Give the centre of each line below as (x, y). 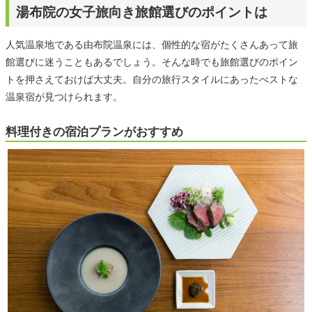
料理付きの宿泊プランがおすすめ (94, 132)
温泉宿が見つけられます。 (64, 96)
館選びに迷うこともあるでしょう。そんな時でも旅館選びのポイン (152, 62)
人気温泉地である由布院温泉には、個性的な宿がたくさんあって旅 (152, 44)
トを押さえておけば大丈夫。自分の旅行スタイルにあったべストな (152, 79)
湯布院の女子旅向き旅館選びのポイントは (142, 12)
